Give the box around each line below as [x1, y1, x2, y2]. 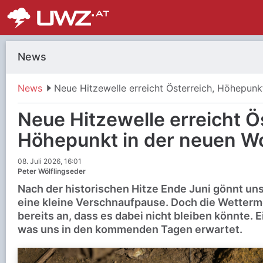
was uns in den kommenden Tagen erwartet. [18, 223, 242, 235]
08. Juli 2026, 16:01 [18, 157, 82, 166]
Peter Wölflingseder [18, 167, 86, 176]
